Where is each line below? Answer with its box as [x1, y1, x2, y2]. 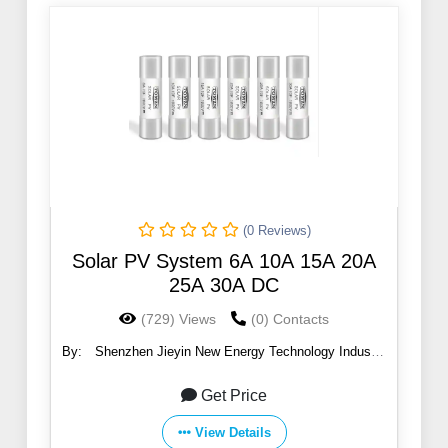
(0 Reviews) [242, 223, 311, 239]
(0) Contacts [251, 311, 329, 328]
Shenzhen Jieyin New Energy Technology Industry [95, 344, 386, 360]
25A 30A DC [169, 274, 279, 297]
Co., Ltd [196, 363, 243, 379]
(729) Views [141, 311, 216, 328]
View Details [194, 425, 271, 441]
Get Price [201, 387, 267, 405]
